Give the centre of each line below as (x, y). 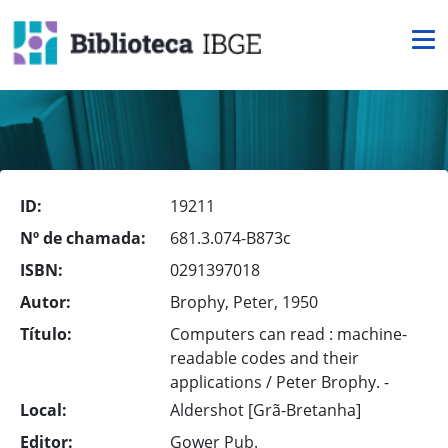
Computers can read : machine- (288, 334)
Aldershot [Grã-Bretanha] (265, 410)
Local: (43, 410)
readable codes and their (264, 358)
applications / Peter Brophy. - (279, 382)
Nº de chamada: (83, 238)
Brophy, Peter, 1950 (244, 302)
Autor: (45, 302)
